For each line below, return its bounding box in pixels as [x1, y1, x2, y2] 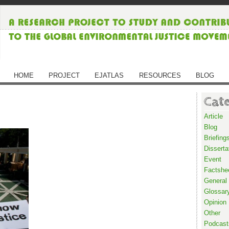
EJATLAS [95, 72, 124, 79]
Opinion [204, 198, 226, 206]
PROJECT [49, 72, 80, 79]
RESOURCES [139, 72, 181, 79]
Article [204, 112, 223, 120]
